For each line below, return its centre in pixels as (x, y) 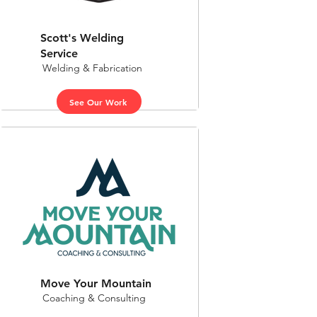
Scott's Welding (82, 38)
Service (59, 53)
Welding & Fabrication (92, 68)
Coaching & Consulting (94, 298)
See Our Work (98, 102)
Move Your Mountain (96, 283)
